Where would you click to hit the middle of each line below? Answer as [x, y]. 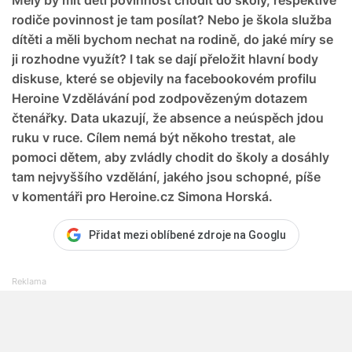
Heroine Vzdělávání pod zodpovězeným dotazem [159, 98]
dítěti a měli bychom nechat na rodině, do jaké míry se [172, 39]
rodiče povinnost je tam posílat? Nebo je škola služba [172, 19]
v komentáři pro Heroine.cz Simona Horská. [142, 196]
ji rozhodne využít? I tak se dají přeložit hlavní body [165, 59]
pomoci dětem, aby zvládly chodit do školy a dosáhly [170, 157]
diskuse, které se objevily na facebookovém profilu [164, 78]
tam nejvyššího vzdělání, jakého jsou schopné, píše [166, 176]
